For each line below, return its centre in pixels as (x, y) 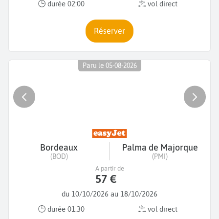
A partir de (109, 168)
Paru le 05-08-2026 (109, 66)
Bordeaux (59, 147)
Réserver (112, 31)
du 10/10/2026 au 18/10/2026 (109, 194)
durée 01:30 (65, 209)
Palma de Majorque (160, 147)
